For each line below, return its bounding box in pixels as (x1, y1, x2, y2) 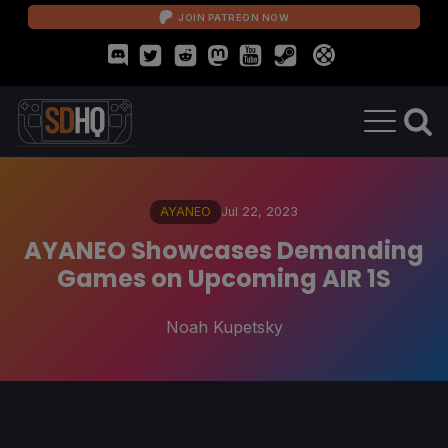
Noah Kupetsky (165, 316, 283, 337)
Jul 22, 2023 (221, 203, 298, 219)
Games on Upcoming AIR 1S (57, 261, 391, 295)
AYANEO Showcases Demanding (24, 233, 424, 267)
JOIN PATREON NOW (178, 11, 289, 23)
